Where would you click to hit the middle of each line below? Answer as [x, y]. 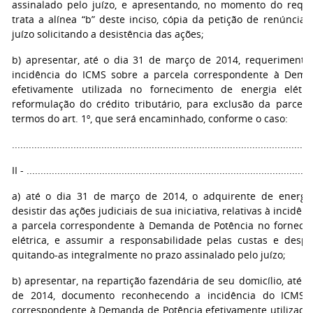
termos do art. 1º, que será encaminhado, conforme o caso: [150, 118]
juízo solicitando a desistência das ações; [108, 34]
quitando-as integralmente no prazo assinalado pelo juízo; [149, 255]
